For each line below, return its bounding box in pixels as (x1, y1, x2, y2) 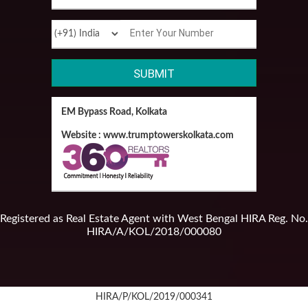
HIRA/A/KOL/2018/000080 (87, 226, 221, 238)
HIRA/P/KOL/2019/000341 (96, 292, 212, 302)
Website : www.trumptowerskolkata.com (60, 131, 234, 141)
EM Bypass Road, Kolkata (60, 107, 167, 118)
